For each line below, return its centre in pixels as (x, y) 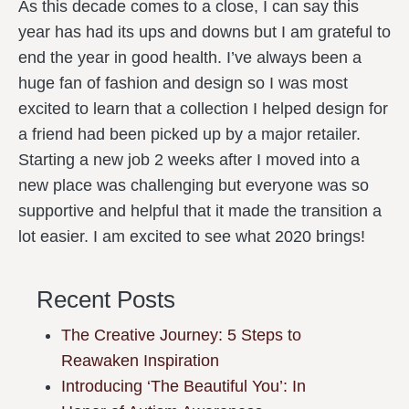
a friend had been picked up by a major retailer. (189, 134)
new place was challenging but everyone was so (194, 185)
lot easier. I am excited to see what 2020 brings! (192, 236)
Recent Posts (106, 299)
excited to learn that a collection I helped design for (203, 109)
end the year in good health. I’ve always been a (190, 58)
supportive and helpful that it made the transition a (200, 211)
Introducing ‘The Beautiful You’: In (184, 386)
